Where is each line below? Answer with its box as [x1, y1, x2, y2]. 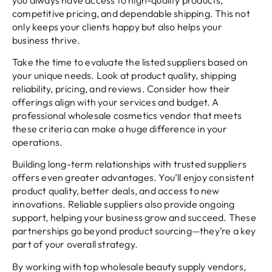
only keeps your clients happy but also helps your [12, 20, 222, 33]
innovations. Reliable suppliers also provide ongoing [12, 198, 235, 211]
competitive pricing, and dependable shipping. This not [12, 7, 250, 19]
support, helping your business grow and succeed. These [12, 211, 256, 224]
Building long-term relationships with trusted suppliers [12, 158, 247, 171]
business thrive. [12, 33, 81, 46]
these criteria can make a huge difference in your [12, 123, 227, 135]
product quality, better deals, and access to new [12, 185, 220, 197]
